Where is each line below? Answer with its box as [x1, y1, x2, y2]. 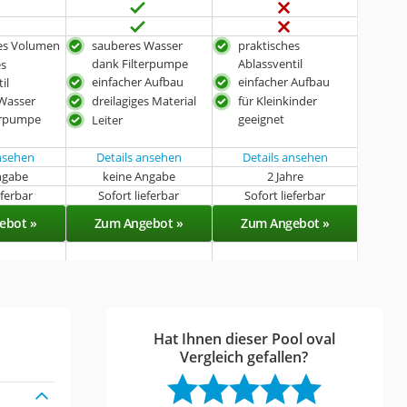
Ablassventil [237, 55, 303, 72]
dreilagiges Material [91, 92, 196, 109]
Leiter [91, 111, 123, 128]
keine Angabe [102, 167, 175, 184]
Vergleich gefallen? [180, 346, 309, 367]
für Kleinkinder [237, 92, 317, 109]
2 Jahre [266, 167, 303, 184]
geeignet [237, 110, 284, 127]
